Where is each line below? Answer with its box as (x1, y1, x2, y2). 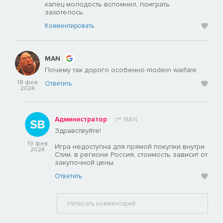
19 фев (27, 140, 48, 148)
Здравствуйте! (55, 126, 101, 135)
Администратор (55, 115, 107, 124)
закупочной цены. (55, 158, 115, 167)
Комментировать (45, 22, 94, 30)
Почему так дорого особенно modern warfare (45, 66, 197, 75)
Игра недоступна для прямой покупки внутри (55, 142, 205, 151)
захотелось (45, 8, 83, 17)
